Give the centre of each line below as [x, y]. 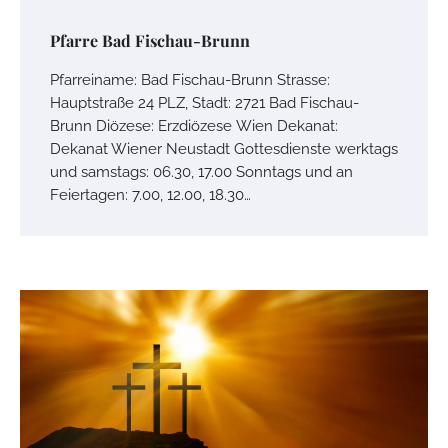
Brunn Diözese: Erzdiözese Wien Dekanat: [194, 126]
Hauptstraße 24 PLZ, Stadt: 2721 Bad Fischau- [204, 103]
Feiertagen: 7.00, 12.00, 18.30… [150, 195]
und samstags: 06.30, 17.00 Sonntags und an [201, 172]
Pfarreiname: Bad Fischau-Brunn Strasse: [190, 80]
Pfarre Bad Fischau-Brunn [150, 41]
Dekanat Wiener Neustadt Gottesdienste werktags [224, 149]
